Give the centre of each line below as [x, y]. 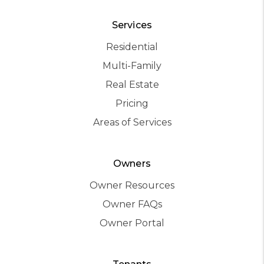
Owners [132, 163]
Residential [132, 47]
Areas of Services [132, 122]
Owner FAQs [132, 204]
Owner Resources [132, 185]
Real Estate [132, 84]
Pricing [132, 103]
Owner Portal [132, 223]
